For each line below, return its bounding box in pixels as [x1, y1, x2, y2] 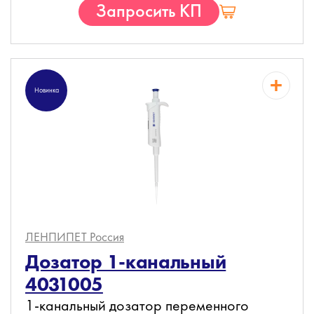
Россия [90, 228, 124, 245]
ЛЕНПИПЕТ [25, 228, 90, 245]
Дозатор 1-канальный [25, 250, 226, 274]
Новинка [34, 86, 59, 95]
